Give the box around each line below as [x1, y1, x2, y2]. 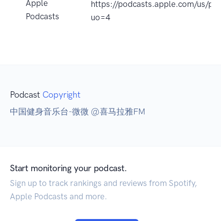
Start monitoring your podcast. [10, 163, 127, 174]
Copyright [42, 89, 80, 101]
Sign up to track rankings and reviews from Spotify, [10, 178, 197, 188]
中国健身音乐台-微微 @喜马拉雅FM [10, 107, 146, 117]
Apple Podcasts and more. [10, 191, 107, 202]
